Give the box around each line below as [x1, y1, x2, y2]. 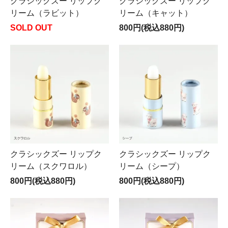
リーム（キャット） [119, 9, 192, 17]
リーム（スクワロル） [10, 162, 92, 170]
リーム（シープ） [119, 162, 184, 170]
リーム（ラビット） [10, 9, 83, 17]
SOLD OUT [10, 23, 52, 32]
